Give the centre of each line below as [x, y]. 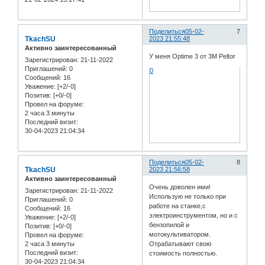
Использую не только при [188, 196]
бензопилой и [169, 224]
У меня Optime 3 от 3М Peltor [193, 56]
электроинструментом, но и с [194, 215]
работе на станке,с [178, 206]
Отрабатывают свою [180, 243]
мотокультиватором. [180, 234]
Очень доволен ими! [180, 187]
